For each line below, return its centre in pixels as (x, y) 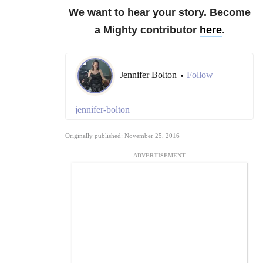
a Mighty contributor (147, 30)
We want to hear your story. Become (159, 13)
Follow (200, 75)
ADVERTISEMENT (159, 156)
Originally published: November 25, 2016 (122, 136)
